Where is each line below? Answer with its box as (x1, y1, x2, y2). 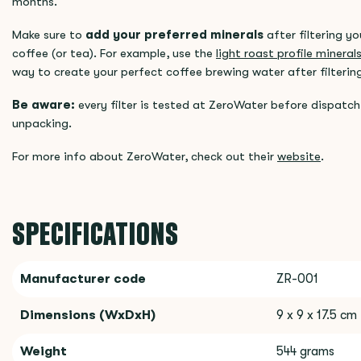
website (277, 150, 321, 164)
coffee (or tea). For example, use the (12, 47, 216, 60)
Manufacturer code (20, 272, 146, 286)
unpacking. (12, 117, 72, 131)
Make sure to (12, 28, 85, 42)
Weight (20, 344, 67, 359)
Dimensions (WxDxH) (20, 308, 156, 322)
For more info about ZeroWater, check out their (12, 150, 277, 164)
